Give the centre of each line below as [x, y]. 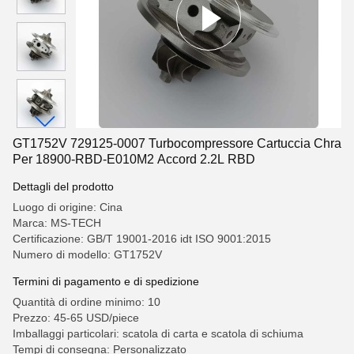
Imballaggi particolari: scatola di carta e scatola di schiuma [158, 333]
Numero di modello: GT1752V [87, 254]
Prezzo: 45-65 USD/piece [76, 318]
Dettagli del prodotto [63, 186]
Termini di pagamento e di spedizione [106, 281]
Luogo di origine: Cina [68, 207]
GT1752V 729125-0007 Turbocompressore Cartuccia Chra [177, 143]
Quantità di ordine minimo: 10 [87, 302]
